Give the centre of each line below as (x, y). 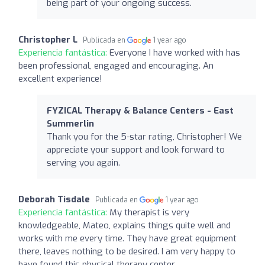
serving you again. (83, 162)
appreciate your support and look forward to (136, 149)
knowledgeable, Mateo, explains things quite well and (125, 225)
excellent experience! (60, 78)
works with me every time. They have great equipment (127, 238)
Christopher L (48, 39)
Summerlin (70, 123)
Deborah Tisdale (54, 199)
